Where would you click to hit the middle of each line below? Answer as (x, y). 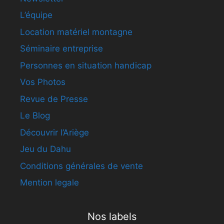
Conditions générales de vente (81, 166)
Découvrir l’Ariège (54, 132)
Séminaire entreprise (61, 49)
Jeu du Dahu (45, 149)
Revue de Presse (54, 99)
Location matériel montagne (76, 32)
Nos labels (112, 217)
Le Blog (35, 116)
